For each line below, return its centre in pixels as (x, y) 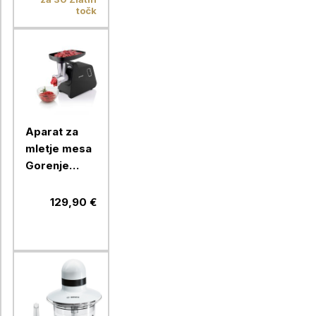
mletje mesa (59, 148)
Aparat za (52, 131)
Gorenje (47, 165)
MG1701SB (53, 182)
